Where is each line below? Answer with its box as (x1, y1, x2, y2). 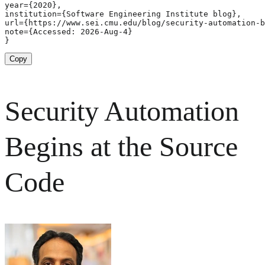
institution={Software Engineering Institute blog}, (5, 9, 241, 19)
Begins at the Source (5, 131, 238, 163)
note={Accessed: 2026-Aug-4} (5, 27, 132, 37)
